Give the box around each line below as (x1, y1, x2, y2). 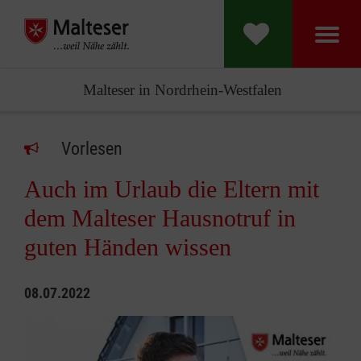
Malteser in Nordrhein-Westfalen (82, 81, 282, 98)
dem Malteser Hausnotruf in (24, 205, 296, 231)
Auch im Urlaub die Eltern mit (24, 176, 319, 202)
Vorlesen (61, 139, 122, 159)
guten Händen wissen (24, 234, 231, 260)
